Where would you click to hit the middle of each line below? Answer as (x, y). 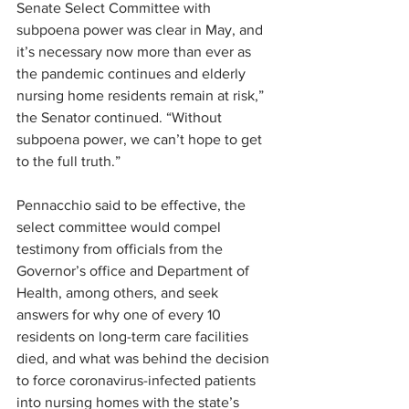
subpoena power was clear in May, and (142, 30)
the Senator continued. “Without (121, 118)
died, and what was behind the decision (145, 359)
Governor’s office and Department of (135, 271)
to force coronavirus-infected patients (138, 381)
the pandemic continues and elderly (133, 74)
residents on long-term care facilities (134, 337)
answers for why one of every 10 (121, 315)
